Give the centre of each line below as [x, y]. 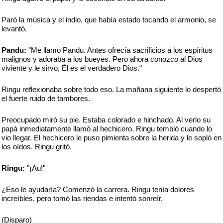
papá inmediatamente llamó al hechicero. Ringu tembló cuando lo [107, 129]
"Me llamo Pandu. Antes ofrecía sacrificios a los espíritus [119, 50]
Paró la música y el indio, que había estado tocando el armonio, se [109, 20]
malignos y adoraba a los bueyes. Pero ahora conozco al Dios [102, 59]
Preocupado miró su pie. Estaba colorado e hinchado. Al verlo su [106, 120]
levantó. [14, 29]
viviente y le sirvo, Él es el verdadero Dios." [72, 68]
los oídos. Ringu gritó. [37, 147]
